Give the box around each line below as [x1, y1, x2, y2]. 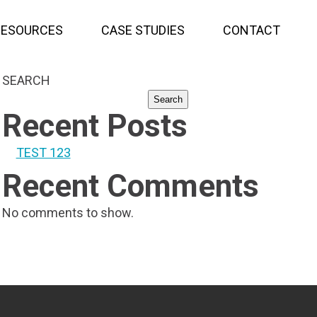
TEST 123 [16, 145, 71, 160]
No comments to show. [1, 205, 134, 220]
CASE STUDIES [101, 23, 185, 38]
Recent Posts [1, 108, 188, 144]
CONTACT [223, 23, 280, 38]
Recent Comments [1, 168, 259, 204]
